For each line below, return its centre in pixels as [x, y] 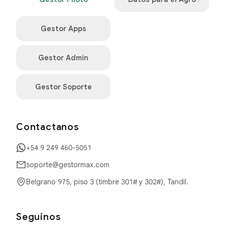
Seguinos [39, 217]
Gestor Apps [63, 29]
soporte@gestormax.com [68, 165]
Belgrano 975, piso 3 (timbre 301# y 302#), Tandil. [107, 182]
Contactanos [48, 127]
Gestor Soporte [63, 87]
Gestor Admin [63, 58]
